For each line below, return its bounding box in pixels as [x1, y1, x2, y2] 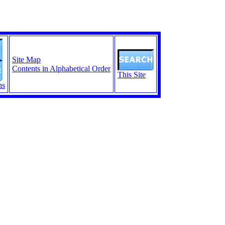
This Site [118, 70, 146, 79]
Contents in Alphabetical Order [12, 64, 110, 73]
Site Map [12, 55, 41, 64]
